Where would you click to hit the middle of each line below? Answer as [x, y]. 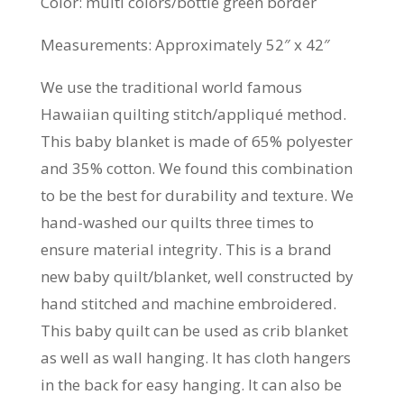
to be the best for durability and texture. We [197, 196]
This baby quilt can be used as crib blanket [194, 331]
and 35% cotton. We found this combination [196, 169]
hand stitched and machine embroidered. [188, 304]
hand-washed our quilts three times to [177, 223]
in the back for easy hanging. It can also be [191, 385]
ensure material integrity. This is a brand [186, 250]
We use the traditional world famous [171, 87]
